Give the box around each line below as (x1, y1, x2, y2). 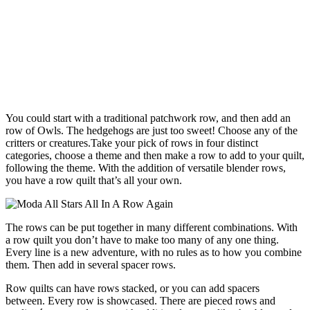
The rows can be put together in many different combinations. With (6, 221, 298, 233)
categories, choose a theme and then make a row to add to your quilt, (6, 149, 304, 161)
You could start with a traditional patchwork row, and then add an (6, 111, 291, 124)
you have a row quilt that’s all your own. (6, 174, 182, 186)
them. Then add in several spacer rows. (6, 258, 176, 271)
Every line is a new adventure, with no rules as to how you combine (6, 246, 302, 258)
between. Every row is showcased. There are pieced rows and (6, 294, 275, 307)
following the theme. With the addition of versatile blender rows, (6, 161, 286, 174)
